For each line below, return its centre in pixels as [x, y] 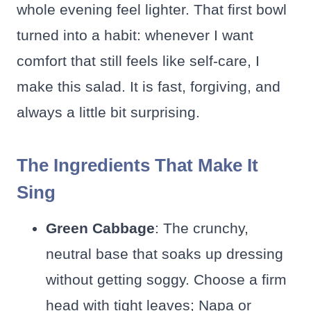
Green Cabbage [100, 228]
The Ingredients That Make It [137, 166]
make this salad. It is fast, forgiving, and [149, 87]
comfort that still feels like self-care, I [138, 61]
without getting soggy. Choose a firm [166, 280]
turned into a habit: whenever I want [135, 35]
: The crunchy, [202, 228]
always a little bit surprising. [108, 112]
